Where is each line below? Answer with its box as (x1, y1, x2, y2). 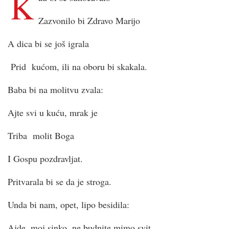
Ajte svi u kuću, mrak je (8, 106, 98, 119)
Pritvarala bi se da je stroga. (8, 175, 111, 188)
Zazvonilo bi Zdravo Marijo (38, 14, 141, 27)
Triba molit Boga (8, 129, 74, 142)
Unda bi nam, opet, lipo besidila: (8, 198, 129, 211)
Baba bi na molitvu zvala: (8, 83, 103, 96)
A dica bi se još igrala (8, 37, 89, 50)
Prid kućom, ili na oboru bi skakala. (8, 60, 147, 73)
